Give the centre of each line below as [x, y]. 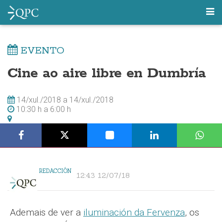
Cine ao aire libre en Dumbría [107, 73]
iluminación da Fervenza [134, 212]
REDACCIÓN [55, 171]
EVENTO [41, 51]
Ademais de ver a [45, 212]
